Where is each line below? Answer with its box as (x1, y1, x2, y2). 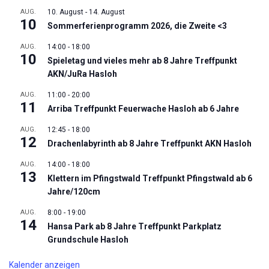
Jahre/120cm (47, 187, 100, 196)
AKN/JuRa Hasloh (47, 69, 117, 79)
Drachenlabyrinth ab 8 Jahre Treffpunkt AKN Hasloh (47, 139, 252, 148)
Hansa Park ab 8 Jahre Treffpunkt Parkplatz (47, 222, 222, 231)
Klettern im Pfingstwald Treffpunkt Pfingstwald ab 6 (47, 174, 252, 183)
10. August (47, 8, 83, 16)
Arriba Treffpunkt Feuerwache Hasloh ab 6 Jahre (47, 104, 239, 113)
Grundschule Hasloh (47, 235, 128, 244)
